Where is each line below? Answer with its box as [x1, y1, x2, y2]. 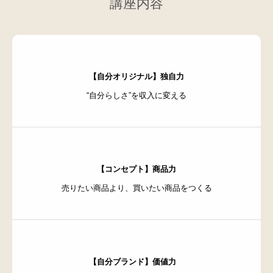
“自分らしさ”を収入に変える [87, 90, 186, 100]
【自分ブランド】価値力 [89, 257, 184, 266]
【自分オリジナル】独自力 [89, 71, 184, 81]
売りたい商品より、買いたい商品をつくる [61, 183, 212, 193]
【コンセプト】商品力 [97, 164, 176, 174]
